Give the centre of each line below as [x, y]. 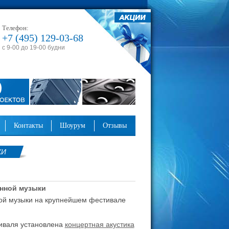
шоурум [76, 125]
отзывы [117, 125]
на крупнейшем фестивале [81, 200]
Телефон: [15, 28]
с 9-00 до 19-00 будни [33, 48]
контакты [30, 125]
